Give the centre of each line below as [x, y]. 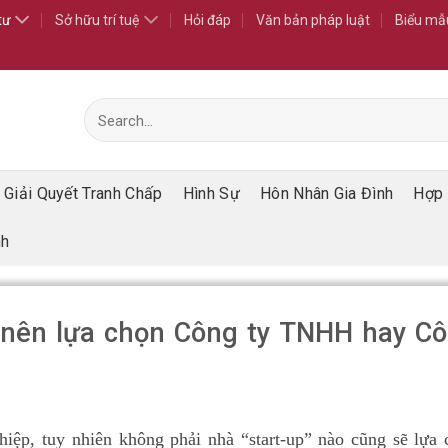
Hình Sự [211, 193]
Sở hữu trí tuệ [97, 19]
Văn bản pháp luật [312, 19]
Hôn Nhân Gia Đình [326, 193]
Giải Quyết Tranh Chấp [83, 193]
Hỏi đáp [207, 19]
